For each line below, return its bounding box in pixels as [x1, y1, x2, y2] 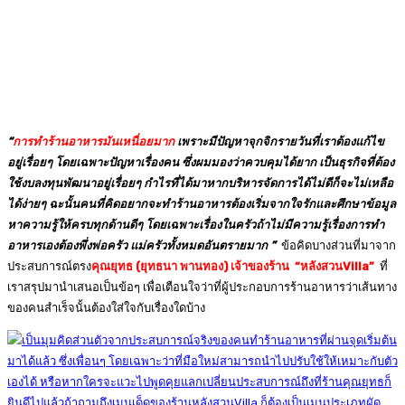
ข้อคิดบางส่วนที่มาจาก [276, 239, 396, 252]
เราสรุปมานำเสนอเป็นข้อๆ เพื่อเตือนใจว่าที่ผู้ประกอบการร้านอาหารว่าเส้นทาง [7, 280, 397, 294]
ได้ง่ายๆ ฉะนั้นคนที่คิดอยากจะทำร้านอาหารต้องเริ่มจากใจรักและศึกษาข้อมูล [7, 197, 396, 211]
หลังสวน [300, 259, 343, 273]
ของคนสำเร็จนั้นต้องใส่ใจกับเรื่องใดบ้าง [7, 301, 205, 315]
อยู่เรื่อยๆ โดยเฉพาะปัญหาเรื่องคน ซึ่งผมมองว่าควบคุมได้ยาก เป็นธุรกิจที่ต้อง [7, 155, 394, 169]
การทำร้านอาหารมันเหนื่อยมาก [13, 135, 174, 148]
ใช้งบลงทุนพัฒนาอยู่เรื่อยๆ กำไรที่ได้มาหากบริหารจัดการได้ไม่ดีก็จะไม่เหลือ [7, 176, 393, 190]
